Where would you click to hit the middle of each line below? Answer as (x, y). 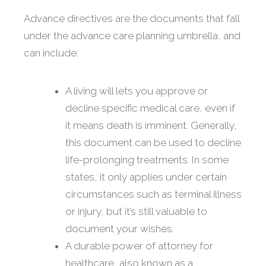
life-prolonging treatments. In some (147, 160)
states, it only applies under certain (146, 177)
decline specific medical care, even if (150, 108)
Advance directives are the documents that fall (132, 19)
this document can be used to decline (153, 143)
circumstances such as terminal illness (153, 194)
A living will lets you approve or (137, 91)
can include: (51, 53)
